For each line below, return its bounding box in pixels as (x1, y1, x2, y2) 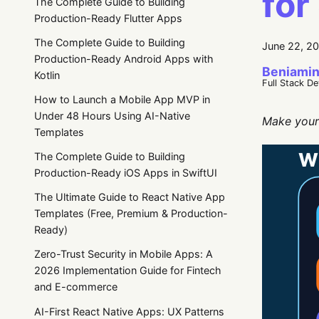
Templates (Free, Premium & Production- (34, 207, 228, 220)
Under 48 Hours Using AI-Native (34, 109, 190, 122)
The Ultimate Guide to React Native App (34, 191, 225, 204)
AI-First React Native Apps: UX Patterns (34, 305, 224, 318)
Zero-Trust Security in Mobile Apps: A (34, 248, 213, 261)
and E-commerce (34, 281, 117, 293)
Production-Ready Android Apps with (34, 52, 214, 65)
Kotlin (34, 68, 60, 81)
